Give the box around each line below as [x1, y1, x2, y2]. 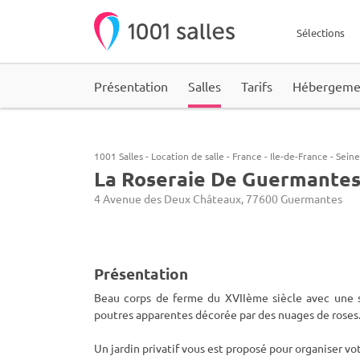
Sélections [297, 26, 345, 39]
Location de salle [151, 149, 224, 162]
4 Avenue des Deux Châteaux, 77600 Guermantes [94, 191, 342, 206]
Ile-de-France [270, 149, 328, 162]
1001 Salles [94, 149, 143, 162]
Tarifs [241, 78, 272, 94]
